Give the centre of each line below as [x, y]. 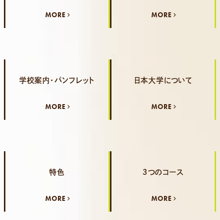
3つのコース [163, 172]
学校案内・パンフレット [57, 80]
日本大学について [163, 80]
